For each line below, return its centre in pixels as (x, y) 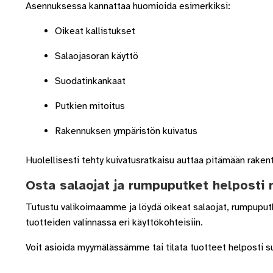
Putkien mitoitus (90, 106)
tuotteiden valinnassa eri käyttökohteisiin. (114, 223)
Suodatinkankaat (90, 81)
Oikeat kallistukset (95, 31)
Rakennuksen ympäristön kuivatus (126, 131)
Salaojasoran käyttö (96, 56)
